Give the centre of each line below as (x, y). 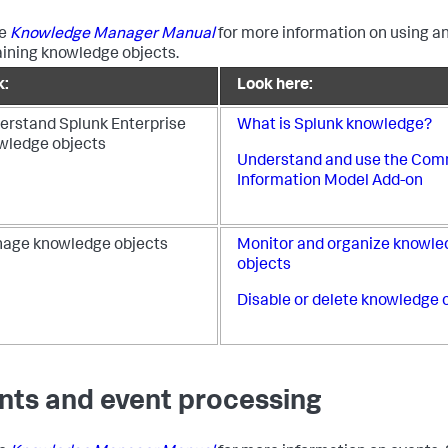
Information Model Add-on (330, 182)
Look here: (275, 86)
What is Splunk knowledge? (334, 126)
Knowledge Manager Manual (112, 35)
